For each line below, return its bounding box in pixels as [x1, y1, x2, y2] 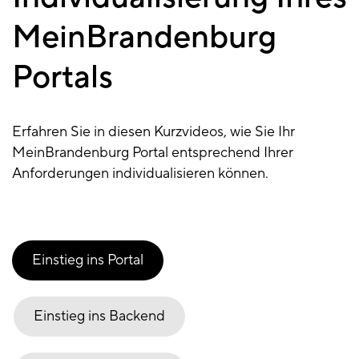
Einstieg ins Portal [32, 251, 143, 270]
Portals [12, 57, 113, 99]
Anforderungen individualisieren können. [12, 164, 268, 184]
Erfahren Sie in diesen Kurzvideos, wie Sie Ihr [12, 123, 295, 142]
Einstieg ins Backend [34, 307, 165, 326]
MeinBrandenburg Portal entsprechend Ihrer [12, 143, 293, 163]
